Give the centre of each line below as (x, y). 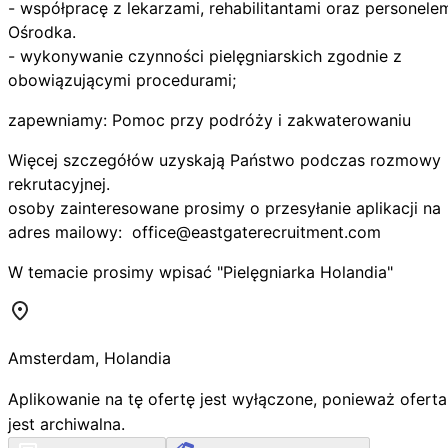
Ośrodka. (42, 31)
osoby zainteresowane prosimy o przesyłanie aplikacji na (224, 207)
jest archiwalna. (66, 423)
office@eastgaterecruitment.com (256, 231)
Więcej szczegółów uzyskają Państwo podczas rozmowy (224, 159)
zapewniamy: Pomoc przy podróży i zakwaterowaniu (209, 119)
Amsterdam (51, 357)
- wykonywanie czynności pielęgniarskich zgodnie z (205, 55)
